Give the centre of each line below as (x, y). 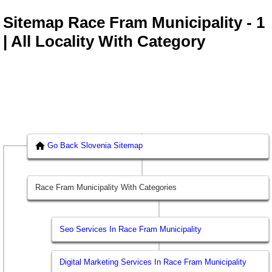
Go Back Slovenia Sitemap (95, 146)
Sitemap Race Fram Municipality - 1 (134, 23)
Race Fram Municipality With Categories (106, 188)
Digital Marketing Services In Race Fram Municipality (153, 262)
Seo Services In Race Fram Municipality (131, 229)
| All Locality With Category (104, 42)
